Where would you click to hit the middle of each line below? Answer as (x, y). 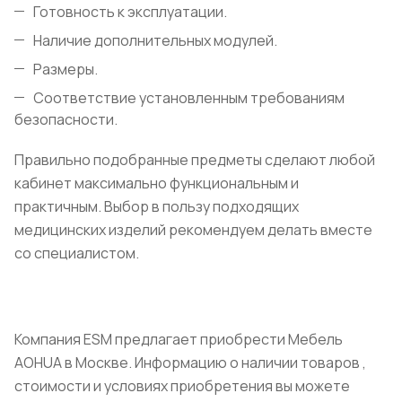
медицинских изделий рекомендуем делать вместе (193, 230)
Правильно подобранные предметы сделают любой (195, 160)
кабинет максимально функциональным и (157, 184)
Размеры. (66, 70)
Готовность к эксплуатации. (130, 12)
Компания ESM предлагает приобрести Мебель (179, 340)
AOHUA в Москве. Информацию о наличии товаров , (190, 363)
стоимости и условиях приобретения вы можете (182, 386)
